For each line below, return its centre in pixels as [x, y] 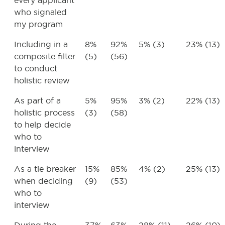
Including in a [41, 45]
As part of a [37, 101]
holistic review [42, 81]
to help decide [42, 125]
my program [38, 25]
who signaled [40, 13]
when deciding [43, 181]
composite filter [45, 57]
